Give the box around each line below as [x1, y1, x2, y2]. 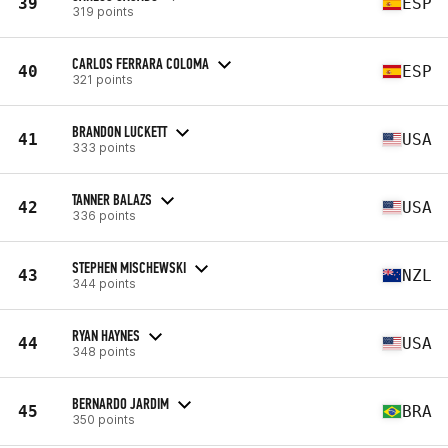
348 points [72, 343, 136, 359]
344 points [72, 275, 136, 291]
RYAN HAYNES [72, 325, 140, 345]
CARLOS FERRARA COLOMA [72, 53, 209, 73]
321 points [72, 71, 133, 87]
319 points [72, 3, 134, 19]
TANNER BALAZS [72, 189, 152, 209]
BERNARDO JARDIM [72, 393, 169, 413]
